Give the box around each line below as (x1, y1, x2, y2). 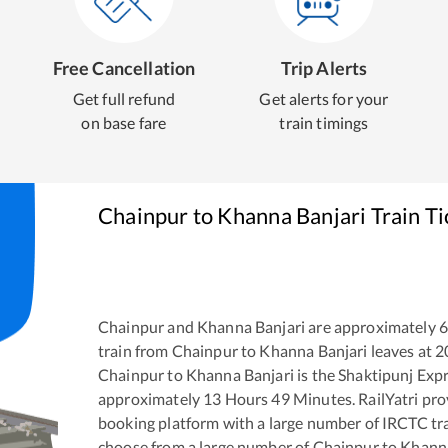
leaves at (367, 341, 433, 361)
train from (98, 341, 172, 361)
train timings (279, 113, 369, 132)
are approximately (305, 317, 436, 337)
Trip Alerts (280, 57, 368, 79)
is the (293, 365, 335, 385)
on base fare (81, 113, 167, 132)
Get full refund (72, 89, 176, 108)
